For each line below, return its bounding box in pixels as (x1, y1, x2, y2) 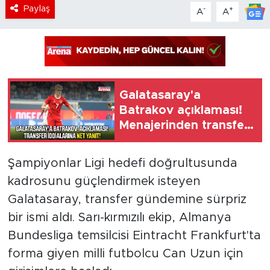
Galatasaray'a (119, 89, 201, 101)
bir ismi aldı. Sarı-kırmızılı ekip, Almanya (7, 211, 231, 224)
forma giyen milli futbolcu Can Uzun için (7, 247, 243, 260)
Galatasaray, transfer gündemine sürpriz (7, 193, 246, 206)
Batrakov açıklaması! (119, 104, 242, 116)
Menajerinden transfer (119, 119, 249, 131)
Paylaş (23, 4, 50, 14)
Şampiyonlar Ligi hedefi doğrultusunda (7, 157, 237, 169)
